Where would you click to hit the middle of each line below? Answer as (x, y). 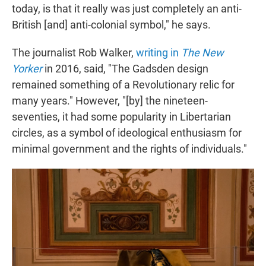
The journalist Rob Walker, (74, 53)
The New (202, 53)
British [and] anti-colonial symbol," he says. (111, 25)
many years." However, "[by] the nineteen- (110, 101)
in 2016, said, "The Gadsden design (125, 69)
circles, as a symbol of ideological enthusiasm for (127, 133)
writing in (159, 53)
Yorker (27, 69)
